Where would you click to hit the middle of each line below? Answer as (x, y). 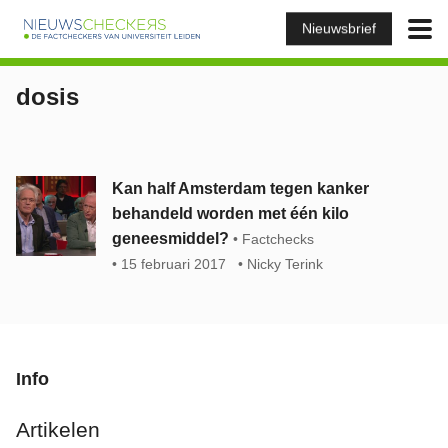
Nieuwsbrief (339, 28)
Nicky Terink (285, 264)
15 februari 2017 (173, 264)
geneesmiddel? (170, 238)
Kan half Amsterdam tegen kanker (240, 188)
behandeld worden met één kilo (230, 213)
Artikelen (58, 430)
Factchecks (278, 239)
